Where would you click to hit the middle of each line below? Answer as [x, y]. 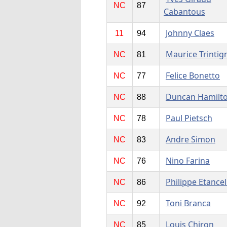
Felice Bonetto [193, 76]
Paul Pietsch [189, 118]
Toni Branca [188, 203]
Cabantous [184, 12]
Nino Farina [187, 161]
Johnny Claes [190, 33]
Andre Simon [190, 140]
